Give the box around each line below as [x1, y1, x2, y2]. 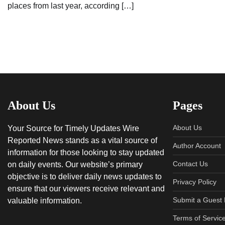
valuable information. [8, 196, 82, 205]
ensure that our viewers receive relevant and [8, 184, 165, 193]
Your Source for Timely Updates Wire [8, 124, 139, 133]
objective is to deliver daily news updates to [8, 172, 162, 181]
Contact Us [172, 159, 208, 168]
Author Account [172, 141, 221, 150]
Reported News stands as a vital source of [8, 136, 157, 145]
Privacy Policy [172, 177, 216, 186]
